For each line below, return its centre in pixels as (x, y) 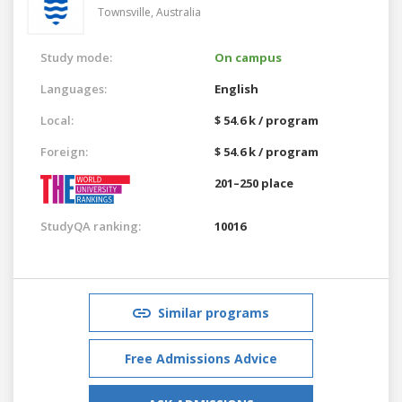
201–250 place (254, 183)
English (236, 88)
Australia (179, 12)
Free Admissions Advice (201, 358)
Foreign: (64, 151)
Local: (57, 120)
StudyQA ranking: (91, 226)
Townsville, (127, 12)
